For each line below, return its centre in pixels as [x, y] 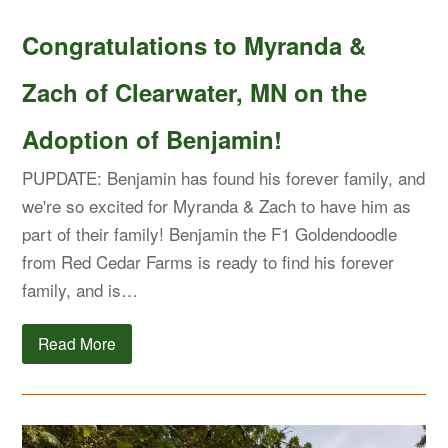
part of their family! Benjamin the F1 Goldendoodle [210, 233]
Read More [77, 343]
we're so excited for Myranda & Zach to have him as [217, 205]
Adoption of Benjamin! [152, 138]
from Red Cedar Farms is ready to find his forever [208, 261]
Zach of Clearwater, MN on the [195, 91]
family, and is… [80, 289]
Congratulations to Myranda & [194, 44]
